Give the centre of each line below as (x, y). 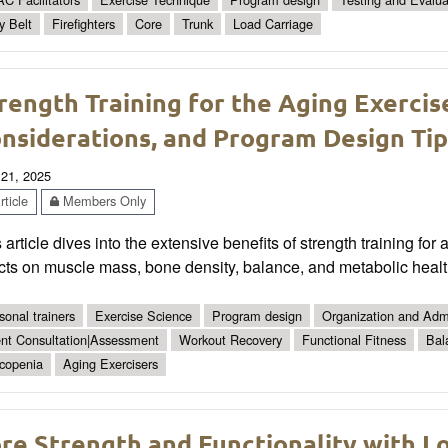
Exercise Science (143, 315)
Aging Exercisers (110, 364)
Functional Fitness (354, 340)
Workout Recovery (230, 340)
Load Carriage (273, 23)
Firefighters (83, 23)
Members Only (102, 201)
